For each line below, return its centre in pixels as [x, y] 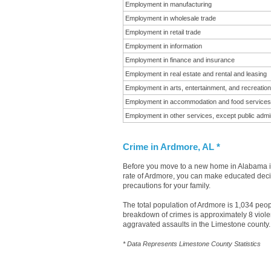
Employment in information [164, 46]
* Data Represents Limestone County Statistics [192, 244]
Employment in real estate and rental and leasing [196, 74]
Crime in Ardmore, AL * [171, 147]
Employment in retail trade [163, 32]
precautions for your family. [167, 186]
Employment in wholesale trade [171, 18]
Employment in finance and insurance [180, 60]
